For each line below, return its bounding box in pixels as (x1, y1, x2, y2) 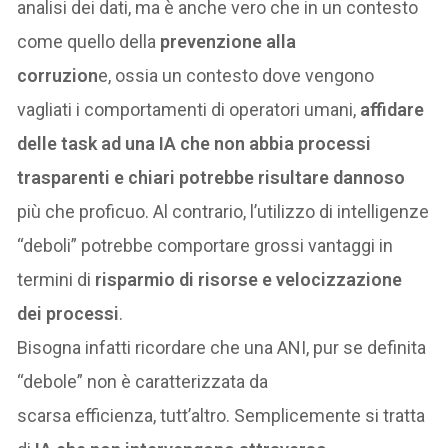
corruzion (17, 65, 99, 87)
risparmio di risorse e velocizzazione (95, 269, 403, 291)
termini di (17, 269, 96, 291)
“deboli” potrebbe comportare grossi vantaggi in (17, 235, 394, 257)
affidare (360, 99, 425, 121)
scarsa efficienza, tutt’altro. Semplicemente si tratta (17, 405, 426, 427)
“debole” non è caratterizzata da (17, 371, 269, 393)
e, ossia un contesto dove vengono (98, 65, 375, 87)
